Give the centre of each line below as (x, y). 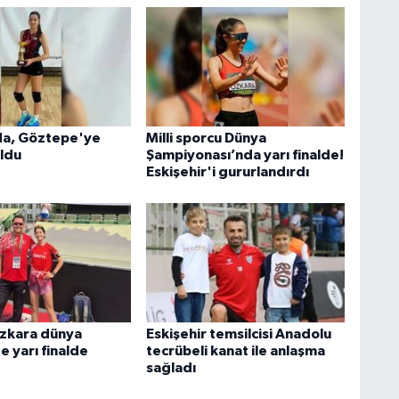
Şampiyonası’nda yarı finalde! (244, 155)
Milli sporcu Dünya (206, 138)
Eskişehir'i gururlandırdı (227, 171)
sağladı (171, 368)
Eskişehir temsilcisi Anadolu (238, 334)
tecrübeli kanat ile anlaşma (235, 351)
